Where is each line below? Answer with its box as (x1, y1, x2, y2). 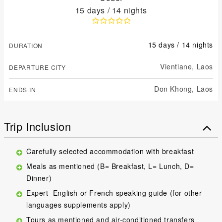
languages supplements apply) (26, 199, 131, 210)
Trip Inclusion (4, 118, 71, 134)
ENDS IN (9, 85, 36, 94)
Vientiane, (160, 61, 194, 71)
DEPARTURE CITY (9, 62, 66, 71)
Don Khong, (154, 83, 194, 94)
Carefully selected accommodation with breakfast (26, 146, 194, 156)
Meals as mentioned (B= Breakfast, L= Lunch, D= (26, 161, 194, 171)
